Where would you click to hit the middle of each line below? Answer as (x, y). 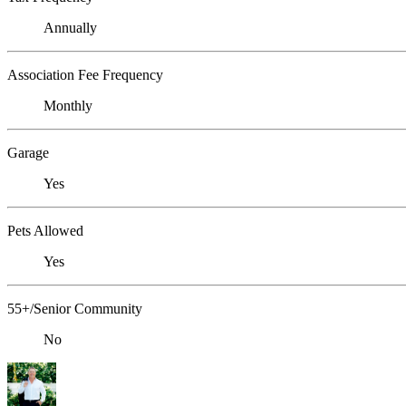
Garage (28, 153)
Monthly (68, 106)
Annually (70, 28)
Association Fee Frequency (85, 75)
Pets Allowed (45, 231)
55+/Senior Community (75, 309)
